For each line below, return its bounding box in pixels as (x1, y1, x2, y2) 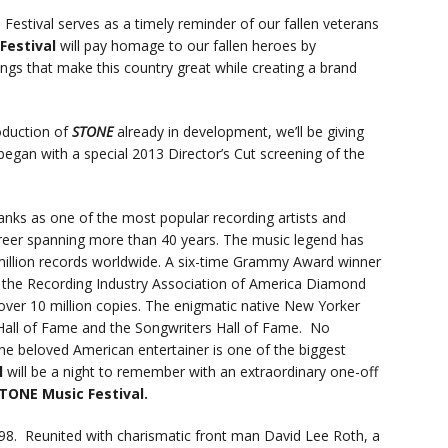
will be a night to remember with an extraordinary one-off (3, 362, 378, 382)
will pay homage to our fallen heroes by (56, 36, 316, 56)
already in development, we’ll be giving (117, 122, 364, 142)
